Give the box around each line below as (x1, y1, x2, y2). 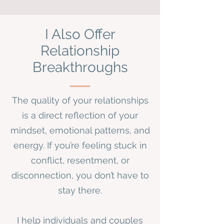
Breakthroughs (32, 59, 128, 75)
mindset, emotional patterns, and (10, 125, 150, 135)
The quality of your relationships (11, 95, 148, 105)
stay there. (58, 185, 102, 195)
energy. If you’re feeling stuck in (13, 140, 147, 150)
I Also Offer (44, 26, 115, 42)
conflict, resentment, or (30, 155, 129, 165)
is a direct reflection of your (22, 110, 138, 120)
